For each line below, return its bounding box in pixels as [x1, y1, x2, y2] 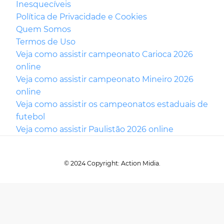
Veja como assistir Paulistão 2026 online [16, 124, 173, 134]
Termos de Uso [16, 37, 75, 47]
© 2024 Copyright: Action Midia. [63, 159, 160, 167]
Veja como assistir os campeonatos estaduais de [16, 99, 208, 109]
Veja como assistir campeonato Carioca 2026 [16, 49, 193, 59]
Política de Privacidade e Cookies [16, 12, 147, 22]
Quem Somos [16, 24, 71, 34]
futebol [16, 112, 45, 122]
